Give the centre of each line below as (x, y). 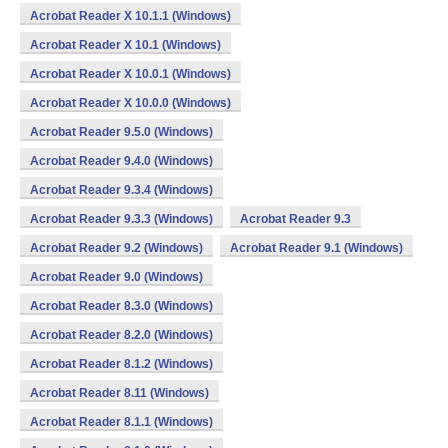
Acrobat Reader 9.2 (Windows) (116, 248)
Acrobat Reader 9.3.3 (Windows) (121, 219)
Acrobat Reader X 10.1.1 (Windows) (130, 16)
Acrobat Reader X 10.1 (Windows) (125, 45)
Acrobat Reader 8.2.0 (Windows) (121, 335)
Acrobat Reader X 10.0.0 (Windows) (130, 103)
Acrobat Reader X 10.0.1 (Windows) (130, 74)
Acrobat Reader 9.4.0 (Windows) (121, 161)
